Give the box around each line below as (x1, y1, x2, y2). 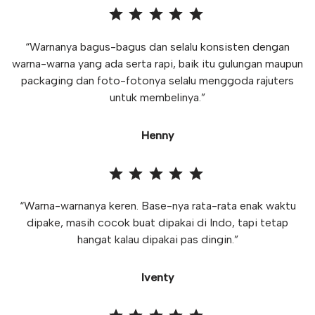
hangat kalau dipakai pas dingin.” (77, 233, 238, 246)
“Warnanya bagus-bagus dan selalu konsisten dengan (25, 39, 290, 53)
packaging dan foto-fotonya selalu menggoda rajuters (21, 73, 294, 87)
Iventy (141, 271, 174, 284)
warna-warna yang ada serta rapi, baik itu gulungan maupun (12, 56, 303, 70)
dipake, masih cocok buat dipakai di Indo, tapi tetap (27, 216, 288, 229)
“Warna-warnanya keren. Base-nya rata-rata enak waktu (19, 199, 296, 212)
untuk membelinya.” (110, 90, 205, 104)
